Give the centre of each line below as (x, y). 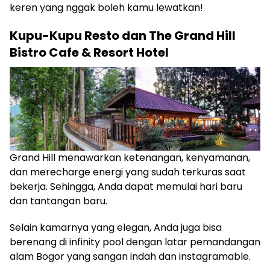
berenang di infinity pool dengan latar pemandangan (135, 242)
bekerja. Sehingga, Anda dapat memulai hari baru (126, 187)
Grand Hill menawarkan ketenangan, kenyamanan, (130, 158)
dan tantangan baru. (58, 201)
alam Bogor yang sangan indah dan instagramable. (130, 257)
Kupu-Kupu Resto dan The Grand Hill (123, 36)
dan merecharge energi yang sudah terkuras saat (128, 172)
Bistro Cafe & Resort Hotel (89, 53)
